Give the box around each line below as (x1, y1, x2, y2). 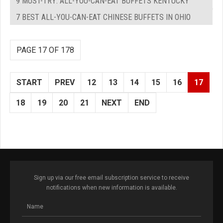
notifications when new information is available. (46, 184, 177, 191)
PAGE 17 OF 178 (16, 45, 74, 55)
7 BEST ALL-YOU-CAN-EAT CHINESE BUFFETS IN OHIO (16, 12, 191, 22)
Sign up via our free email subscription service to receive (34, 174, 189, 181)
